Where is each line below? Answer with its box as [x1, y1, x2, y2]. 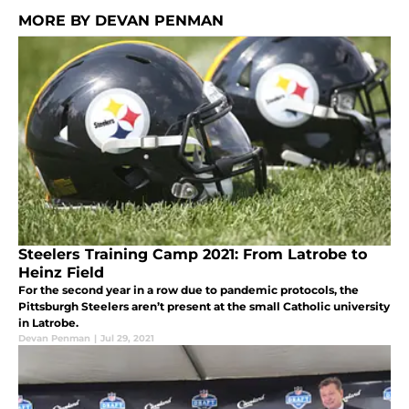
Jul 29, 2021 [100, 332, 154, 345]
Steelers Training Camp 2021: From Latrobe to [18, 246, 367, 264]
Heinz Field [18, 264, 104, 282]
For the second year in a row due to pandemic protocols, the [18, 283, 359, 298]
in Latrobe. [18, 316, 79, 330]
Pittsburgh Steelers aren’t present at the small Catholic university [18, 299, 390, 314]
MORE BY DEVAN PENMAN [18, 12, 224, 30]
